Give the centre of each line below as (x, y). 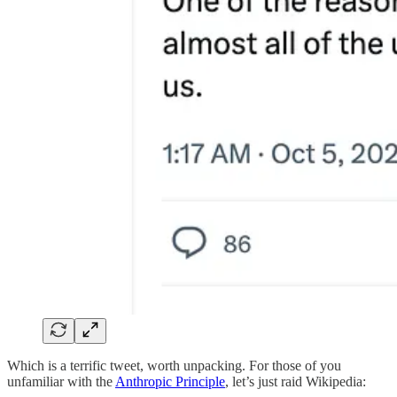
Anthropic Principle (170, 381)
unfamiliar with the (61, 381)
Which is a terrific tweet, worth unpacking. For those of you (174, 365)
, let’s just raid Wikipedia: (296, 381)
